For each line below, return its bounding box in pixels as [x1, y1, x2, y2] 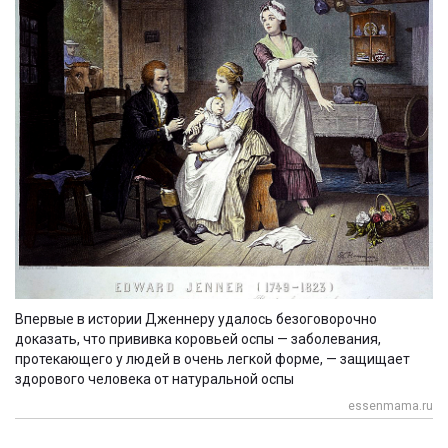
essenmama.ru [348, 398, 433, 413]
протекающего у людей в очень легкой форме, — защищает [15, 350, 410, 367]
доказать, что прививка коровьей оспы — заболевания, [15, 330, 381, 347]
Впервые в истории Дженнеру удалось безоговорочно [15, 310, 377, 327]
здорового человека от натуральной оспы [15, 370, 294, 387]
